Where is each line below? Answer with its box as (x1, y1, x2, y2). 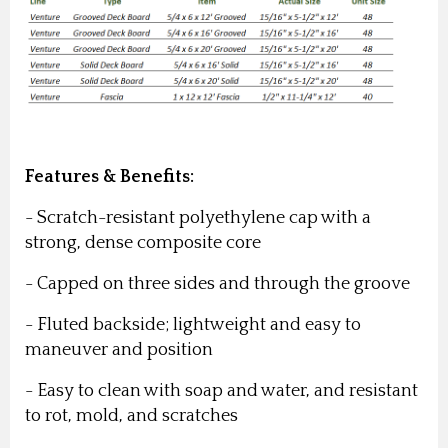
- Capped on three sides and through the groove (25, 274, 410, 295)
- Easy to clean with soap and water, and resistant (25, 381, 418, 402)
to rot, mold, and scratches (25, 406, 238, 427)
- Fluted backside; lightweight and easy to (25, 315, 361, 336)
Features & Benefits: (25, 167, 194, 188)
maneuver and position (25, 340, 217, 361)
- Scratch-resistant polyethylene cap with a (25, 208, 371, 229)
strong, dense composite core (25, 233, 261, 254)
